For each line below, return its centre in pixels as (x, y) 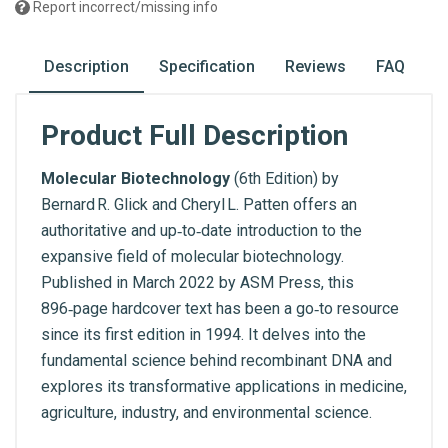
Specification (206, 66)
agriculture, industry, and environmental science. (206, 412)
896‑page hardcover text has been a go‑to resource (220, 308)
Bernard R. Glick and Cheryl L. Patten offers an (199, 204)
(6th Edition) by (284, 178)
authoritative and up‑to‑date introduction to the (201, 230)
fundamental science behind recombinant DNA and (216, 360)
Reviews (315, 66)
